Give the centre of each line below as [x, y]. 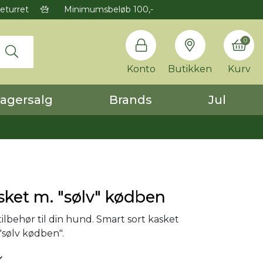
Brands [131, 100]
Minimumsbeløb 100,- [107, 9]
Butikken [190, 69]
